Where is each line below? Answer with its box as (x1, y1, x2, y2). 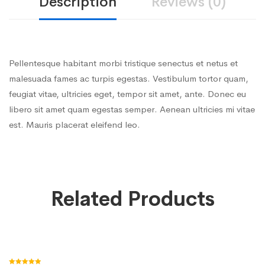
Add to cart (21, 225, 69, 236)
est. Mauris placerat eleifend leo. (9, 119, 140, 130)
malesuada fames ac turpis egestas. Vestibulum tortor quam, (9, 73, 248, 84)
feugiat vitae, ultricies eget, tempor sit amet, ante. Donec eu (9, 88, 246, 99)
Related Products (50, 186, 215, 212)
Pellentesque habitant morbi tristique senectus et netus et (9, 57, 238, 69)
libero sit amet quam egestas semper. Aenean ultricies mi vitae (9, 104, 255, 115)
